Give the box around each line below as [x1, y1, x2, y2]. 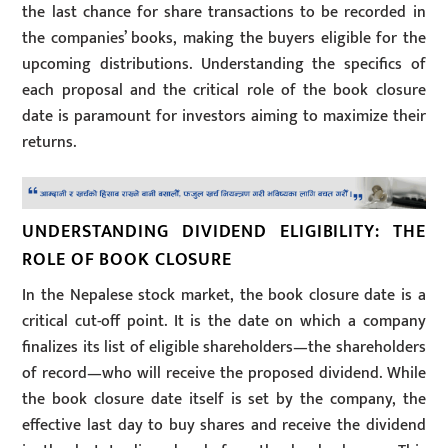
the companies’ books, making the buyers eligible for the [22, 24, 426, 52]
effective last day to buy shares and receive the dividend [22, 412, 426, 440]
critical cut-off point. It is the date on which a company [22, 308, 426, 336]
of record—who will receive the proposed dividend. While [22, 360, 426, 388]
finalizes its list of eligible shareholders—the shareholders [22, 334, 426, 362]
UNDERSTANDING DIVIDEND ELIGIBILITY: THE [22, 217, 426, 247]
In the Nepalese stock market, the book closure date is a [22, 282, 426, 310]
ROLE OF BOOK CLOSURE [22, 245, 233, 275]
